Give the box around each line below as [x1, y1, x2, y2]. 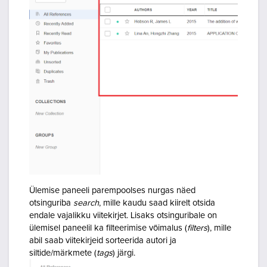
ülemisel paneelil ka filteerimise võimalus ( [29, 223, 187, 232]
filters [187, 223, 207, 232]
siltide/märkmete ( [29, 249, 97, 257]
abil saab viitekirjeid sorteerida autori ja [29, 236, 176, 245]
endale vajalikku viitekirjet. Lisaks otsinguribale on [29, 211, 217, 220]
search [73, 198, 99, 207]
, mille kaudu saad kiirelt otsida [99, 198, 215, 207]
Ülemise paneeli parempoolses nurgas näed [29, 186, 195, 195]
